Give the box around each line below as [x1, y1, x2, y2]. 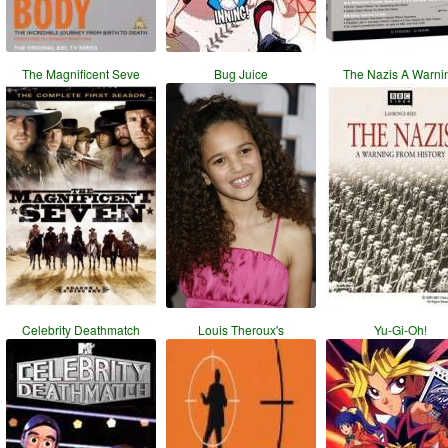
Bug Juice [214, 65, 268, 82]
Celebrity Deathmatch [22, 321, 140, 338]
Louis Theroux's [198, 321, 284, 338]
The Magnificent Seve [22, 65, 140, 82]
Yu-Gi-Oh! [374, 321, 428, 338]
